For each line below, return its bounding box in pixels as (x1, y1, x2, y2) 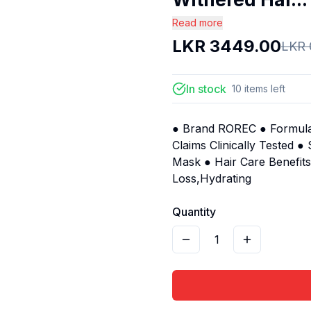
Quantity (172, 205, 216, 219)
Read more (172, 17, 223, 29)
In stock (186, 82, 226, 96)
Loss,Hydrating (172, 171, 251, 186)
